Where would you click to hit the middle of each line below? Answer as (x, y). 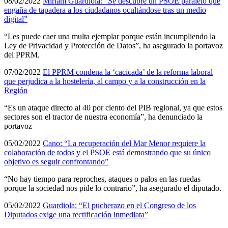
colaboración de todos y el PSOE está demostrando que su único (107, 152)
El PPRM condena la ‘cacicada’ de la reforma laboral (128, 72)
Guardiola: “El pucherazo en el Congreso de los (119, 205)
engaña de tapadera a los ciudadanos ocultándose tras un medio (105, 10)
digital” (16, 19)
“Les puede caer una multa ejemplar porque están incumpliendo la (110, 36)
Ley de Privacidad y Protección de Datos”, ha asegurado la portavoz (113, 45)
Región (16, 90)
